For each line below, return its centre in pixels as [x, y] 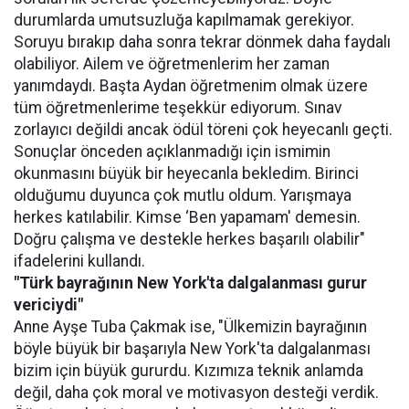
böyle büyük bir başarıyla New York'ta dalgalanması [192, 348]
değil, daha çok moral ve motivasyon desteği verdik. [196, 392]
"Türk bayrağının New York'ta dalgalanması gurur [190, 283]
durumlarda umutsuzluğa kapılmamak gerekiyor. [184, 20]
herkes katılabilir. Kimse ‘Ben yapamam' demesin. [187, 217]
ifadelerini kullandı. [79, 261]
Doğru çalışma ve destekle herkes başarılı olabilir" [189, 239]
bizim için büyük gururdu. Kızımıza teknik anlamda [189, 370]
